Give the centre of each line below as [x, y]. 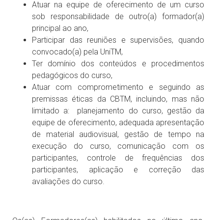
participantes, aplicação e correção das [118, 170]
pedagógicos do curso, [72, 75]
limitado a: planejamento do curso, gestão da [118, 111]
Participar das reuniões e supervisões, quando [118, 40]
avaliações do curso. [68, 181]
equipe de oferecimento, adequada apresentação [118, 123]
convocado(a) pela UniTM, [77, 52]
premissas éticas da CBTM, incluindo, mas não [118, 99]
